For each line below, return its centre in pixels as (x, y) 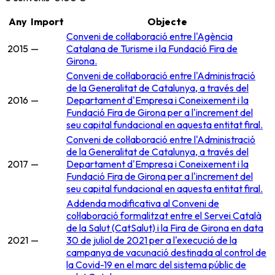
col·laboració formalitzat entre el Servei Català (164, 215)
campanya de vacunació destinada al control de (166, 252)
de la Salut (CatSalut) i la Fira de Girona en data (165, 227)
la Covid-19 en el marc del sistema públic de (156, 264)
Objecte (167, 21)
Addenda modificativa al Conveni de (143, 203)
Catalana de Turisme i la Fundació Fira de (152, 48)
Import (47, 21)
